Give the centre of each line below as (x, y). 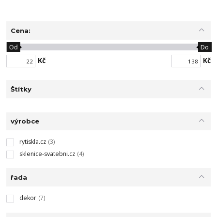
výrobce (25, 121)
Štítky (21, 89)
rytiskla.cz (32, 141)
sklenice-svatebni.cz (47, 154)
